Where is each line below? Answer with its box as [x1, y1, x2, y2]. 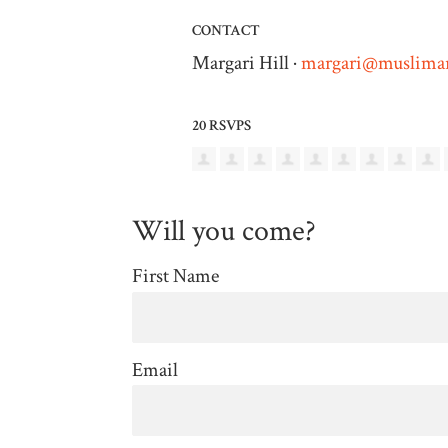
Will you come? [132, 212, 316, 252]
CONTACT [192, 20, 260, 40]
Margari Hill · [192, 49, 301, 76]
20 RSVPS [192, 115, 251, 135]
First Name [132, 263, 219, 290]
